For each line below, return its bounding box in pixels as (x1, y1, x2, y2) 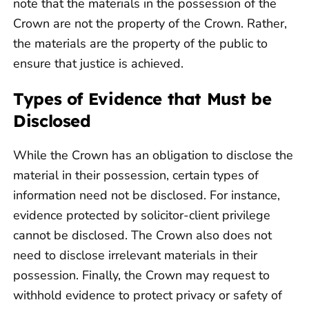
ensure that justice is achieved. (13, 55, 183, 72)
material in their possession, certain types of (13, 167, 259, 184)
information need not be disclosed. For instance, (13, 187, 280, 204)
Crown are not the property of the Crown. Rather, (13, 15, 287, 32)
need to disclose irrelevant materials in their (13, 247, 257, 264)
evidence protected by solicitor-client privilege (13, 207, 270, 224)
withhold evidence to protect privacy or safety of (13, 287, 282, 304)
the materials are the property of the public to (13, 35, 268, 52)
